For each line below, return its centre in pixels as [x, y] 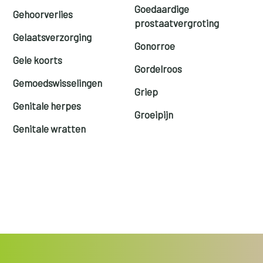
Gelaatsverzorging [53, 37]
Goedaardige [162, 9]
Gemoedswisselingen [58, 82]
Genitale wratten [50, 128]
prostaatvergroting [177, 23]
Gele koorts [38, 60]
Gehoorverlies [43, 14]
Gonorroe [155, 45]
